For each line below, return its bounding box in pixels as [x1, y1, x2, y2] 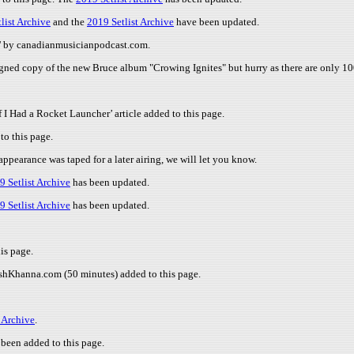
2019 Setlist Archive [87, 16, 174, 28]
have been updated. [174, 16, 259, 28]
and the [51, 16, 87, 28]
